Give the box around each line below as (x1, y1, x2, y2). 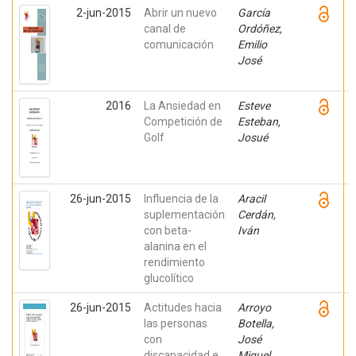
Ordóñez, (238, 22, 282, 35)
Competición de (144, 115, 222, 128)
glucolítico (144, 272, 194, 284)
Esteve (238, 99, 270, 112)
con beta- (144, 224, 192, 237)
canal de (144, 22, 186, 35)
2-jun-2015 (76, 6, 131, 19)
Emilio (238, 38, 267, 51)
